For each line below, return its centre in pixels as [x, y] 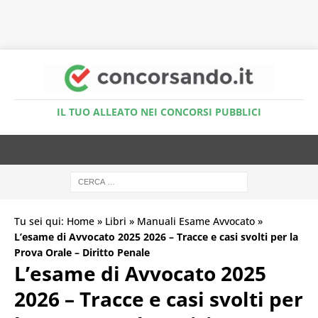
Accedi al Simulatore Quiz [159, 28]
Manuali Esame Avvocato [196, 221]
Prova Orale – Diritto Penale [82, 252]
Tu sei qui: [40, 221]
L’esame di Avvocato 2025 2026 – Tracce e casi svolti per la [156, 236]
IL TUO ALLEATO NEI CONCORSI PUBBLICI [159, 111]
